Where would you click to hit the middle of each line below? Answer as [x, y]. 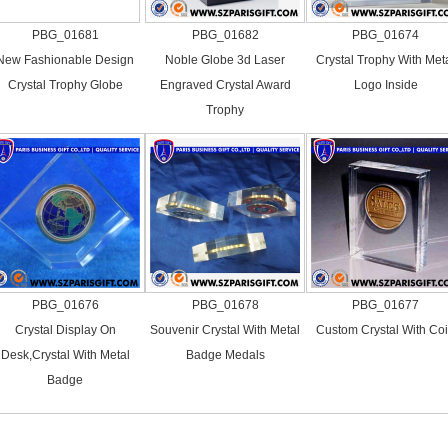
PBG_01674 [385, 35]
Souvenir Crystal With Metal [225, 330]
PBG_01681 [65, 35]
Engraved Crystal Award [225, 85]
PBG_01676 [65, 305]
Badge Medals [225, 355]
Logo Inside [385, 85]
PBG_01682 [225, 35]
